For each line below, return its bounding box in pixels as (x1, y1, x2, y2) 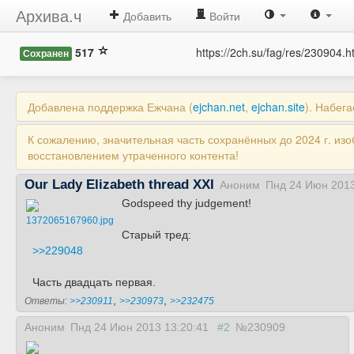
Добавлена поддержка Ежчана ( (28, 99, 193, 115)
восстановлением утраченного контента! (28, 147, 239, 163)
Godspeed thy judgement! (122, 197, 251, 209)
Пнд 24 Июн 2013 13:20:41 (70, 321, 212, 333)
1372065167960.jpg (26, 215, 114, 226)
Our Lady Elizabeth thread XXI (24, 177, 214, 192)
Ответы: (24, 296, 70, 307)
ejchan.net (193, 99, 245, 115)
